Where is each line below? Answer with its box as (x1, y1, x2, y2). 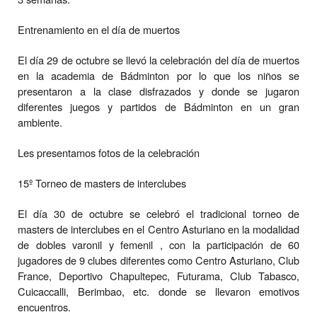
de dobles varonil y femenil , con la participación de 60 (18, 236, 299, 252)
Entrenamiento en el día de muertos (18, 21, 180, 37)
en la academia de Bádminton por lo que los (18, 67, 258, 83)
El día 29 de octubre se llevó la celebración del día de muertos (18, 52, 299, 67)
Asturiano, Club (229, 252, 299, 267)
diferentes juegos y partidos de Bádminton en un (18, 98, 279, 114)
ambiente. (18, 114, 62, 129)
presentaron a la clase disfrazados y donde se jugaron (18, 83, 299, 98)
